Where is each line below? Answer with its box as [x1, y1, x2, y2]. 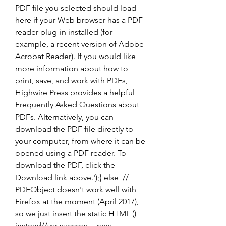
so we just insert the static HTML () [15, 209, 136, 218]
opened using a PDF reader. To [15, 148, 126, 158]
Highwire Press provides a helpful [15, 88, 135, 97]
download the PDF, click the [15, 160, 115, 170]
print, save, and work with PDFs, [15, 76, 128, 85]
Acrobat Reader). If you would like [15, 51, 136, 61]
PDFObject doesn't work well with [15, 185, 136, 194]
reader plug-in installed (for [15, 27, 112, 37]
